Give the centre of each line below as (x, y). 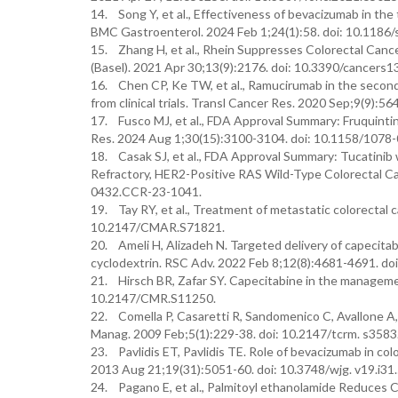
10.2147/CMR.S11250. (153, 298)
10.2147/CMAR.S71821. (158, 227)
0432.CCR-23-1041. (146, 191)
